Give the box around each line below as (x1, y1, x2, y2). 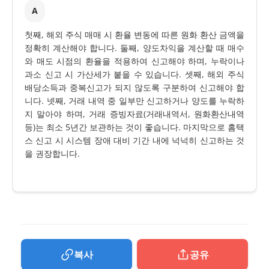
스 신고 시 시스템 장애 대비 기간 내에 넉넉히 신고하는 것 (25, 134, 244, 146)
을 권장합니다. (25, 147, 80, 159)
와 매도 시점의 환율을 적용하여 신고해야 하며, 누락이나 (25, 55, 244, 67)
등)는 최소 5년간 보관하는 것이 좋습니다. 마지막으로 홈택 (25, 121, 244, 133)
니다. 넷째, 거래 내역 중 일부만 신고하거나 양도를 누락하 (25, 94, 244, 106)
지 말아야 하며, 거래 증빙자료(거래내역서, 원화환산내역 (25, 107, 244, 119)
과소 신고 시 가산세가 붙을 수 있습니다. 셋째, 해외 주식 (25, 68, 244, 80)
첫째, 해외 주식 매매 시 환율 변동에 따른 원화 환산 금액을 (25, 28, 244, 40)
